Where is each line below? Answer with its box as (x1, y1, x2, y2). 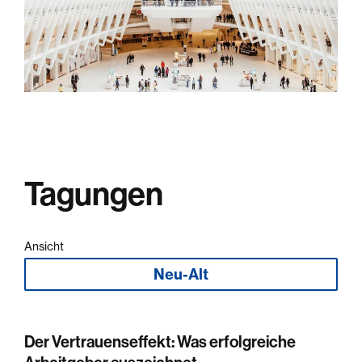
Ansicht (24, 238, 64, 254)
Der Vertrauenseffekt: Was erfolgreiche (24, 330, 296, 351)
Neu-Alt (154, 264, 208, 284)
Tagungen (24, 172, 163, 214)
